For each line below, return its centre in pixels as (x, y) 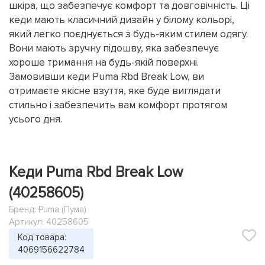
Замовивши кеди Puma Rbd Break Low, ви (106, 77)
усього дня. (35, 119)
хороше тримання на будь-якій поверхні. (104, 62)
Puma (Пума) (62, 209)
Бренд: (24, 209)
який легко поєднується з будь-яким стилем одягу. (128, 34)
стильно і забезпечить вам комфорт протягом (118, 105)
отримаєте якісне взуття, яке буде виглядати (115, 91)
